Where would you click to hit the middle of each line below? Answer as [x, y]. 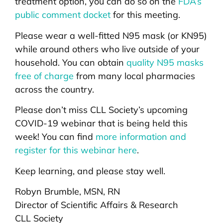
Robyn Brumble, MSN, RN [67, 191]
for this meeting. [145, 15]
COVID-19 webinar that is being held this [101, 123]
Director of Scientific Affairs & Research [97, 205]
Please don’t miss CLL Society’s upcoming [101, 110]
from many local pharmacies [134, 76]
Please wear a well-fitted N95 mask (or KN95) [111, 35]
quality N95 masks [165, 62]
